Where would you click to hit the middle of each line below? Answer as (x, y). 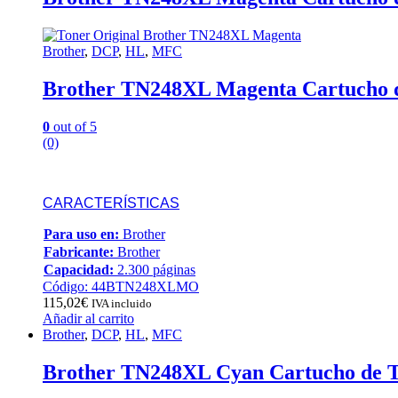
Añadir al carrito (88, 319)
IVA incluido (122, 304)
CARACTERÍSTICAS (111, 203)
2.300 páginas (155, 270)
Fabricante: (79, 252)
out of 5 (73, 127)
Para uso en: (81, 235)
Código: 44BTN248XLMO (121, 287)
